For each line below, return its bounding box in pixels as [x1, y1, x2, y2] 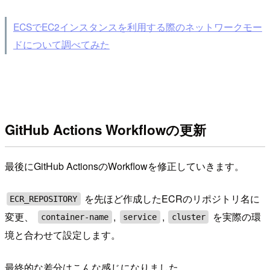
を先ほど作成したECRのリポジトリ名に [82, 192, 260, 206]
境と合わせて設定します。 [5, 228, 121, 242]
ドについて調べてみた [13, 37, 110, 51]
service [123, 212, 157, 222]
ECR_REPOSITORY [10, 194, 78, 204]
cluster [171, 212, 206, 222]
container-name [41, 212, 109, 222]
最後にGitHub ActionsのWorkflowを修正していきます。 [5, 159, 244, 174]
